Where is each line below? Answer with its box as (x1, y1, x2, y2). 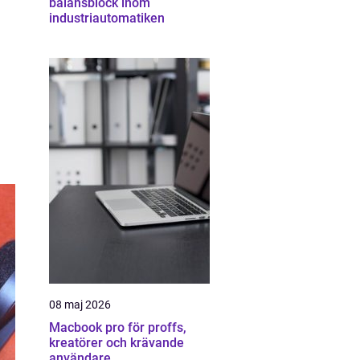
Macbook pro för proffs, (49, 320, 186, 335)
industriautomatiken (49, 10, 165, 26)
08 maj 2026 (49, 298, 111, 311)
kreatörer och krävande (49, 335, 184, 350)
